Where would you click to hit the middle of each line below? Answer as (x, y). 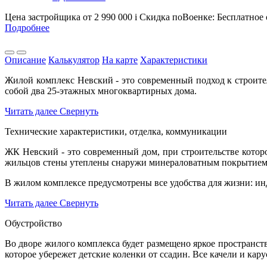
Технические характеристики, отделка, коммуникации (116, 131)
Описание (25, 60)
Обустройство (33, 223)
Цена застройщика (43, 17)
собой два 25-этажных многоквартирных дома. (101, 91)
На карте (120, 60)
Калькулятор (74, 60)
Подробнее (27, 27)
